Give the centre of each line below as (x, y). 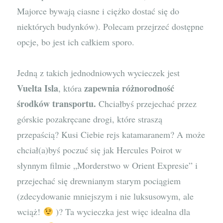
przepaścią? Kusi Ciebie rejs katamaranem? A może (111, 135)
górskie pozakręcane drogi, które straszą (90, 119)
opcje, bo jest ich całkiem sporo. (76, 42)
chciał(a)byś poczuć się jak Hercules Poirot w (100, 150)
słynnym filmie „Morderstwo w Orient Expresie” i (108, 166)
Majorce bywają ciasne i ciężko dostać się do (98, 11)
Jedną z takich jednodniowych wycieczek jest (99, 73)
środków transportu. (57, 104)
